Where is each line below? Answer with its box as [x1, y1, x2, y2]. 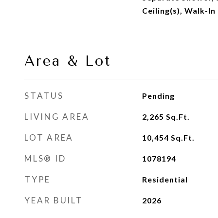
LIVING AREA [24, 111, 90, 122]
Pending [142, 91, 175, 100]
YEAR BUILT [24, 195, 83, 205]
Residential [142, 175, 188, 184]
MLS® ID [24, 153, 66, 163]
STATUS [24, 91, 64, 101]
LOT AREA [24, 132, 73, 143]
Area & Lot [24, 53, 111, 69]
